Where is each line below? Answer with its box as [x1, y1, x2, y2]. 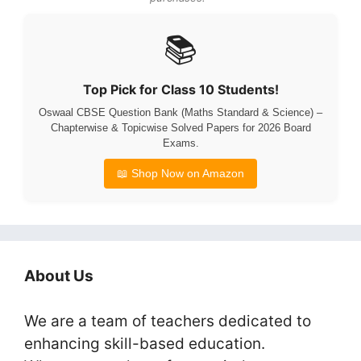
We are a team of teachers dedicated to [24, 312, 311, 330]
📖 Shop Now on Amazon [117, 167, 244, 180]
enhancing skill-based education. [24, 334, 265, 353]
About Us [24, 267, 93, 285]
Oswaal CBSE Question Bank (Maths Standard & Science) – [39, 106, 322, 118]
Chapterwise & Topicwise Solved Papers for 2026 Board [50, 122, 311, 134]
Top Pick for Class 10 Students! [82, 81, 279, 98]
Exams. [162, 137, 199, 149]
